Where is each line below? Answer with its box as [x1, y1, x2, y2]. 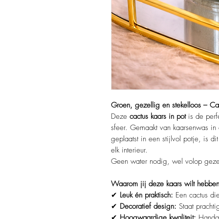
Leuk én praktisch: [120, 190, 173, 200]
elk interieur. [111, 145, 148, 155]
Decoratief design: [120, 201, 176, 212]
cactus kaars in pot [130, 111, 186, 122]
